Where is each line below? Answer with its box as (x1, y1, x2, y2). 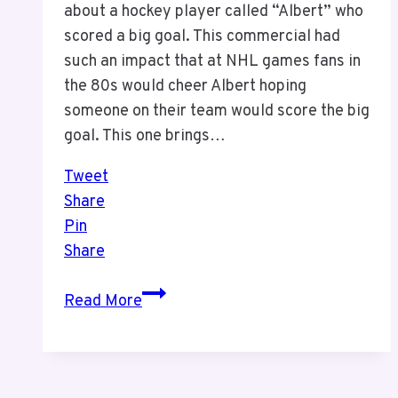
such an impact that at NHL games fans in (64, 52, 361, 73)
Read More (64, 291, 142, 313)
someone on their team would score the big (64, 101, 370, 123)
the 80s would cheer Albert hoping (64, 76, 306, 98)
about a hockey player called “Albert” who (64, 2, 363, 23)
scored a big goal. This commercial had (64, 27, 340, 48)
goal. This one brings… (64, 126, 226, 147)
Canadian (141, 282, 207, 303)
